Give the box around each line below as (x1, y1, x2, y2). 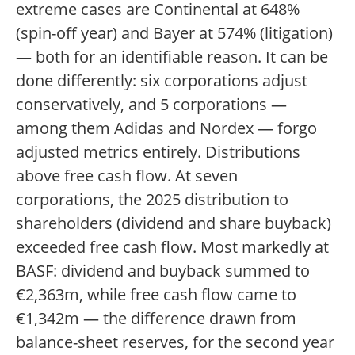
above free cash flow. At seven (16, 165, 238, 186)
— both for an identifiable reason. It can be (16, 46, 328, 67)
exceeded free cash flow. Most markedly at (16, 236, 329, 258)
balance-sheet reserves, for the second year (16, 331, 334, 353)
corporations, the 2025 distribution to (16, 189, 288, 210)
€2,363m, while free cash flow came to (16, 284, 296, 305)
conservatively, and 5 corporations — (16, 94, 287, 115)
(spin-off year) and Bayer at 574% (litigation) (16, 22, 333, 44)
